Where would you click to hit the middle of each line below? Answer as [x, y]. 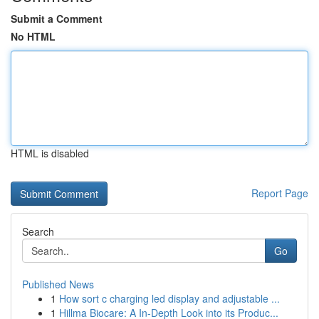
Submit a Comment [57, 19]
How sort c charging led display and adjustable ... [169, 298]
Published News [58, 284]
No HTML [33, 36]
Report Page [280, 193]
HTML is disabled [50, 153]
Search [38, 231]
